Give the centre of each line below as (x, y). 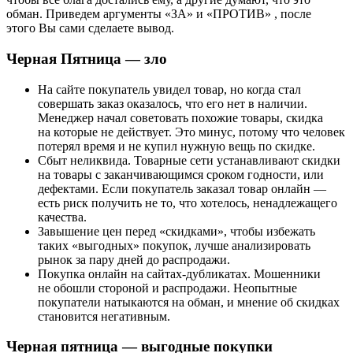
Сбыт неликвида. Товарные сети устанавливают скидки (189, 160)
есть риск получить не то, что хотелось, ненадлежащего (188, 203)
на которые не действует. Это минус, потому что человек (191, 132)
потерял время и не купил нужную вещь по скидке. (176, 146)
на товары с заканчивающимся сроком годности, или (181, 174)
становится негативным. (104, 316)
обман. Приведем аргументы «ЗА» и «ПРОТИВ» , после (159, 14)
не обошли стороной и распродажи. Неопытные (167, 288)
